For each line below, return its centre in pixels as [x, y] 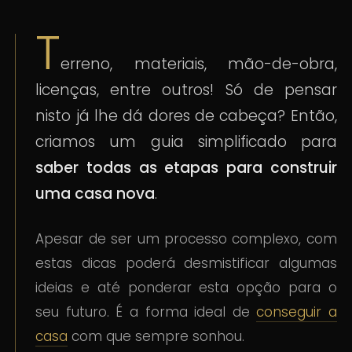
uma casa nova [95, 194]
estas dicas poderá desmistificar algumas [186, 264]
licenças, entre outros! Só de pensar [186, 90]
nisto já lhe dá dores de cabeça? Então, [186, 116]
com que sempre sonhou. [156, 337]
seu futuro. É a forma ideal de [146, 312]
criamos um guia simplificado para [186, 142]
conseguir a [297, 312]
